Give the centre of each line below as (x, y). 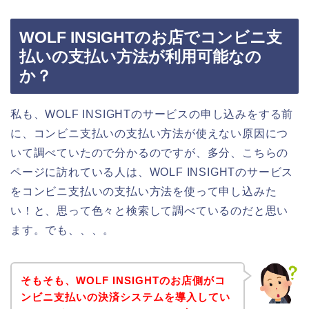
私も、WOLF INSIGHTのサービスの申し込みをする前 (152, 114)
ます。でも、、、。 (63, 230)
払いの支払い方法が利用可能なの (140, 57)
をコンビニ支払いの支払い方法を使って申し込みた (144, 192)
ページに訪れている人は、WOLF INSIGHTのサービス (152, 172)
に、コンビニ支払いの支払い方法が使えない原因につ (150, 134)
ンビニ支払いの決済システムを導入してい (125, 297)
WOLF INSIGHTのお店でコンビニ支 (151, 38)
